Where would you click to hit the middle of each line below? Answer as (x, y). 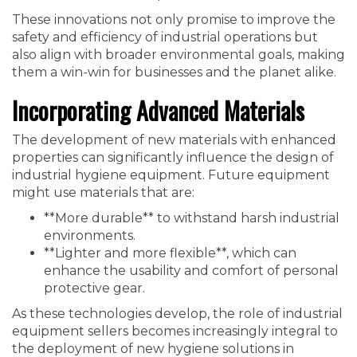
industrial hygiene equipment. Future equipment (171, 175)
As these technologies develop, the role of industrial (177, 314)
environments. (90, 235)
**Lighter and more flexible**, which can (170, 253)
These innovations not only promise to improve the (174, 20)
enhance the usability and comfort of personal (191, 271)
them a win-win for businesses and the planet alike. (174, 72)
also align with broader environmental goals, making (178, 55)
